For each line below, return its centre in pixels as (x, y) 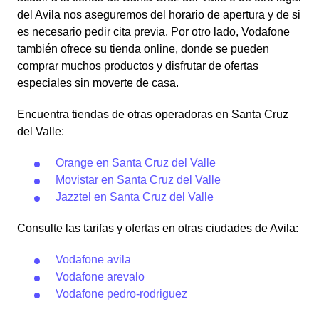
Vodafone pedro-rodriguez (121, 294)
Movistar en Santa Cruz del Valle (138, 180)
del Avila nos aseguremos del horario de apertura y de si (159, 15)
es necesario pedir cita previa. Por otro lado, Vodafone (153, 32)
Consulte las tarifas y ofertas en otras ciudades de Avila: (158, 228)
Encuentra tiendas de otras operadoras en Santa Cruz (153, 114)
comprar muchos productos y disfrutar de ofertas (138, 66)
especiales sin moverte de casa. (98, 83)
